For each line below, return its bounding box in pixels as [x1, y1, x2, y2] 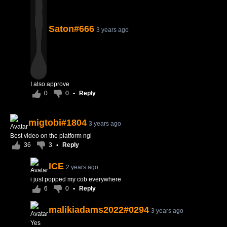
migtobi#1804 [28, 118, 87, 128]
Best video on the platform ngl [10, 132, 92, 139]
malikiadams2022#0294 [49, 205, 149, 215]
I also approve [30, 81, 69, 88]
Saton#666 [49, 24, 94, 34]
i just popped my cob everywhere [30, 176, 121, 183]
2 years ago [66, 164, 98, 171]
